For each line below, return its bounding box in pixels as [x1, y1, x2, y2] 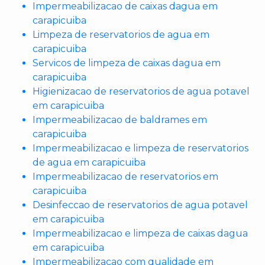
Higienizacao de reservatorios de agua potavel [33, 86, 250, 97]
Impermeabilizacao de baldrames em [33, 114, 207, 125]
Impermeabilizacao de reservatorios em [33, 171, 218, 182]
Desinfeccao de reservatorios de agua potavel [33, 199, 248, 211]
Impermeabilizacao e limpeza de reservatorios [33, 143, 248, 154]
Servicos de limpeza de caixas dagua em [33, 57, 221, 69]
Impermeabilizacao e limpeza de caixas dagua [33, 228, 248, 239]
